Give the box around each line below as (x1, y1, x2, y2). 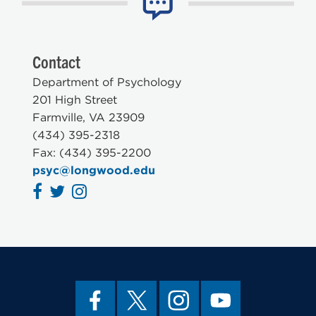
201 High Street (32, 92, 117, 107)
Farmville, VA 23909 (32, 110, 145, 124)
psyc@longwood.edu (32, 163, 155, 177)
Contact (32, 50, 80, 72)
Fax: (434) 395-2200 (32, 145, 151, 159)
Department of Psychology (32, 75, 181, 89)
